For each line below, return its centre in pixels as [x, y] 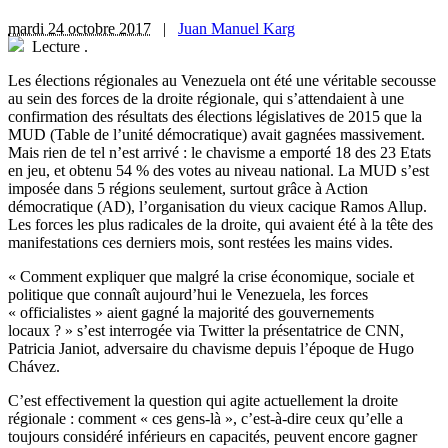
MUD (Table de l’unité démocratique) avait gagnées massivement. [216, 135]
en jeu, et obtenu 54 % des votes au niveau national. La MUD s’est [218, 171]
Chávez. [34, 367]
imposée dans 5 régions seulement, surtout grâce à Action [188, 189]
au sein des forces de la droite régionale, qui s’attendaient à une [206, 99]
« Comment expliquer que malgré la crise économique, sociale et [211, 277]
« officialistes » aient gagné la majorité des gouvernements [191, 313]
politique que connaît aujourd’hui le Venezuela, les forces [188, 295]
